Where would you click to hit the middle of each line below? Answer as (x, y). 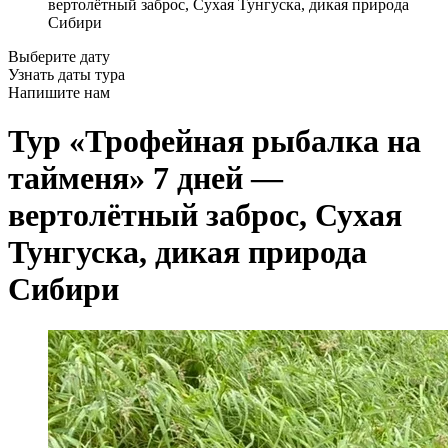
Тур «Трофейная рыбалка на (214, 141)
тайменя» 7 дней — (145, 178)
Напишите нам (59, 92)
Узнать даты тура (66, 74)
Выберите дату (59, 56)
